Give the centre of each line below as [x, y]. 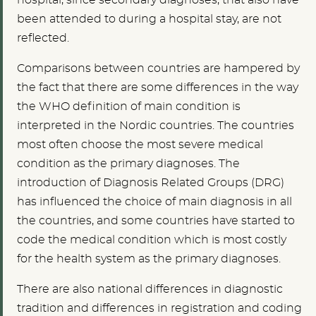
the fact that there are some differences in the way [158, 88]
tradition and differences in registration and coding [159, 309]
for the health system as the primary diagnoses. [149, 259]
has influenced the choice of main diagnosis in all [154, 202]
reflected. [44, 38]
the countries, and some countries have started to [156, 221]
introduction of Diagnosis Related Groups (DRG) [151, 183]
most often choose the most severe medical [140, 145]
